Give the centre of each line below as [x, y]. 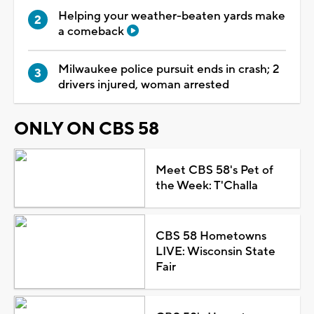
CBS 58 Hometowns [211, 236]
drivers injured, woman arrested [144, 84]
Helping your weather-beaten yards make [172, 16]
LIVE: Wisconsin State [215, 251]
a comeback [93, 31]
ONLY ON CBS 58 [87, 129]
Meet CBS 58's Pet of [214, 170]
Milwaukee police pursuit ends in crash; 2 [169, 69]
